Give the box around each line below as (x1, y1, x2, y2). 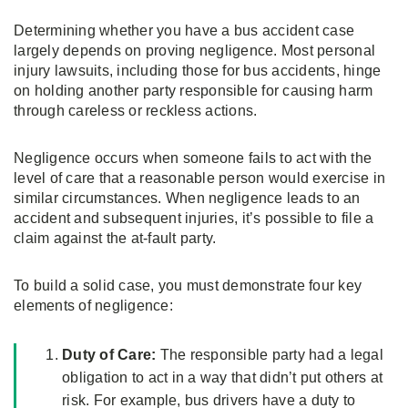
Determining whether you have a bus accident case (14, 23, 354, 39)
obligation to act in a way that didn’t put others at (62, 370, 382, 386)
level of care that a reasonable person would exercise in (14, 170, 385, 187)
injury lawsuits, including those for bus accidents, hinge (14, 63, 382, 79)
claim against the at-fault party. (14, 230, 217, 247)
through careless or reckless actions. (14, 103, 258, 119)
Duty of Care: (62, 347, 157, 363)
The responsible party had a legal (156, 347, 383, 363)
